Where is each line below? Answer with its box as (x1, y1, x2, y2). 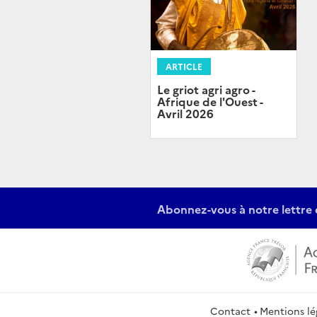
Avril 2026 (157, 105, 214, 122)
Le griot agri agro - (157, 81, 255, 98)
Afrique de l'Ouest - (157, 93, 263, 110)
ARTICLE (166, 60, 202, 73)
